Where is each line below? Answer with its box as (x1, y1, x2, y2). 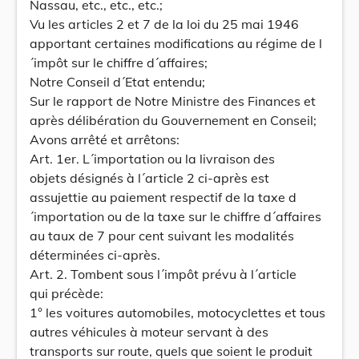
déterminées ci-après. (30, 247, 160, 263)
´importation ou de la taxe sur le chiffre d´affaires (30, 208, 321, 224)
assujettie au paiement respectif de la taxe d (30, 189, 296, 205)
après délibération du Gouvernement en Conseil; (30, 112, 317, 128)
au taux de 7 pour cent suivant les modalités (30, 228, 294, 244)
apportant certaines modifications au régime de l (30, 35, 322, 51)
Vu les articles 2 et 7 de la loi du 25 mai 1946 (30, 16, 299, 32)
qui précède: (30, 285, 103, 301)
